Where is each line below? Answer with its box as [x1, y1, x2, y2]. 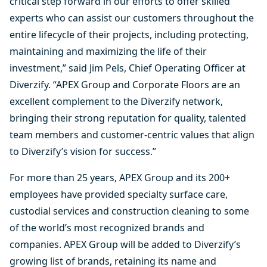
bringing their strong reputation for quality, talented [10, 111, 246, 125]
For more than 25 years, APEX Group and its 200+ [10, 171, 230, 184]
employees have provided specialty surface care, [10, 188, 228, 201]
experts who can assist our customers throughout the [10, 11, 254, 24]
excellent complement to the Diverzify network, [10, 95, 223, 108]
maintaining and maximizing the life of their [10, 45, 207, 58]
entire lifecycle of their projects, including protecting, [10, 28, 249, 41]
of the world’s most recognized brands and [10, 221, 204, 234]
